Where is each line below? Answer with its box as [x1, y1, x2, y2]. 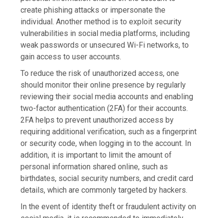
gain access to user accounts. [20, 52, 122, 62]
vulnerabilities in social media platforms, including [20, 29, 190, 38]
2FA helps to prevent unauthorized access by [20, 115, 174, 125]
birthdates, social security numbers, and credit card [20, 174, 194, 183]
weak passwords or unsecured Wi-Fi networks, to [20, 40, 189, 50]
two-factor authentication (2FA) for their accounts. [20, 104, 188, 113]
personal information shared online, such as [20, 162, 168, 172]
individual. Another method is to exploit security [20, 17, 182, 27]
